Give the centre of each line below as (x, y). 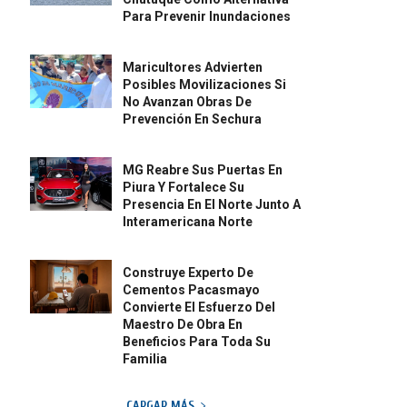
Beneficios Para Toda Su (197, 342)
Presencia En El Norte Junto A (212, 205)
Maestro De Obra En (183, 325)
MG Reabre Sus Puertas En (203, 170)
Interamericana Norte (188, 222)
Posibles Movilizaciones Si (205, 85)
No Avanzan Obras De (188, 102)
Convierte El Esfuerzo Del (199, 308)
